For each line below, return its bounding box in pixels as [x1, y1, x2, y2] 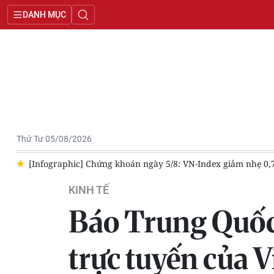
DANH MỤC [23, 9, 66, 20]
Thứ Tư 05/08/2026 [17, 134, 92, 144]
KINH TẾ [68, 183, 109, 197]
